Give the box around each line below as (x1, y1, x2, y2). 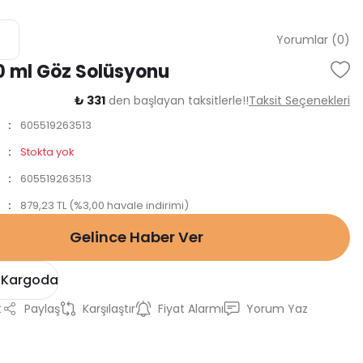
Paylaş (24, 301, 60, 317)
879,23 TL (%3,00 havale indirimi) (19, 198, 189, 213)
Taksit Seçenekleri (249, 92, 350, 109)
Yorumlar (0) (276, 32, 350, 48)
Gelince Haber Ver (69, 227, 203, 247)
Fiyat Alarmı (158, 301, 224, 317)
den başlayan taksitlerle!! (105, 92, 249, 109)
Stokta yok (19, 144, 75, 160)
